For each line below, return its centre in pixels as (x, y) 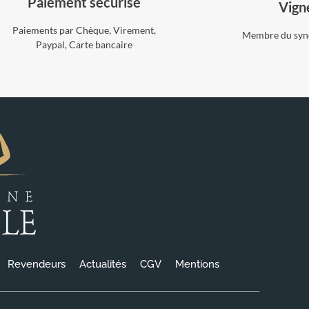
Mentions (197, 264)
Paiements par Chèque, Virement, (84, 30)
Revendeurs (37, 264)
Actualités (103, 264)
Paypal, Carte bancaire (84, 44)
